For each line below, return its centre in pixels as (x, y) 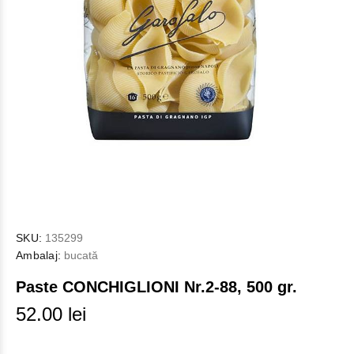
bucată (80, 255)
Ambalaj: (39, 255)
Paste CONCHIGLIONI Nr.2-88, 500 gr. (156, 287)
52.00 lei (51, 314)
